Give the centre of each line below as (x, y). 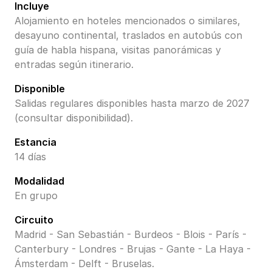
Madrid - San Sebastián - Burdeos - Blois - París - (131, 235)
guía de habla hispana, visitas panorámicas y (118, 50)
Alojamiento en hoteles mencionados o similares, (127, 21)
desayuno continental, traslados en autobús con (128, 36)
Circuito (34, 220)
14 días (30, 157)
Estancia (36, 142)
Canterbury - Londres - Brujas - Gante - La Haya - (133, 249)
